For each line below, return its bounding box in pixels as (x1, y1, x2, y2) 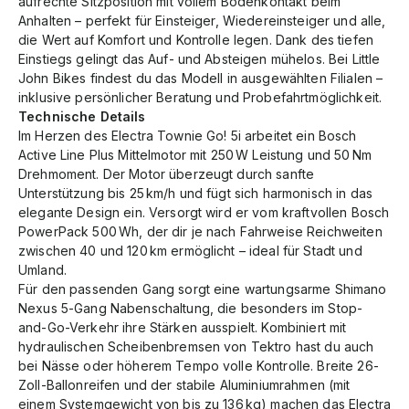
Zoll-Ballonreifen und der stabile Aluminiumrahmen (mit (18, 376, 351, 393)
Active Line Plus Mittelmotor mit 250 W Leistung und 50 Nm (18, 146, 372, 163)
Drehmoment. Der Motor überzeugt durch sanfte (18, 165, 315, 182)
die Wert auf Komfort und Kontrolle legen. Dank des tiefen (18, 31, 373, 47)
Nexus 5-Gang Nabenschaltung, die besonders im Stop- (18, 299, 363, 316)
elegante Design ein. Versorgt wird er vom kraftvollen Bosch (18, 204, 390, 220)
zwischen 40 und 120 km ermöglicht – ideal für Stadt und (18, 242, 362, 258)
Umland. (18, 261, 67, 278)
